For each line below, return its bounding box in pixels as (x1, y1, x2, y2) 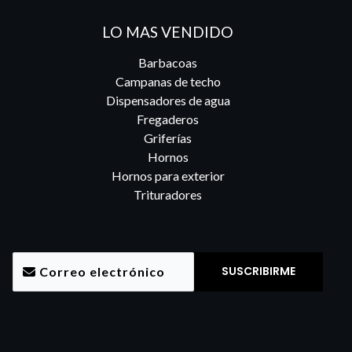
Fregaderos (137, 111, 200, 126)
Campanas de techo (115, 73, 221, 89)
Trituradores (134, 186, 203, 202)
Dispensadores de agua (105, 92, 230, 108)
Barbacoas (138, 54, 198, 70)
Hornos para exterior (111, 167, 225, 183)
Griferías (144, 130, 192, 145)
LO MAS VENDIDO (102, 22, 234, 41)
